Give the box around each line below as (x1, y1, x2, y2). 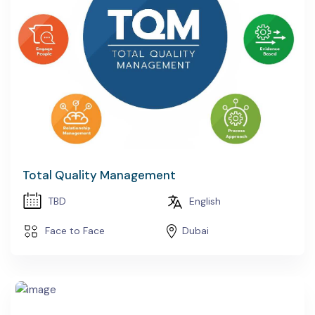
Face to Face (45, 224, 105, 237)
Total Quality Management (22, 167, 176, 184)
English (188, 195, 221, 208)
